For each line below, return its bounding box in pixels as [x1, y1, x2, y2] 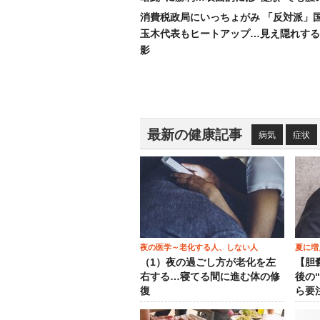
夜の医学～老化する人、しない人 [140, 243, 258, 251]
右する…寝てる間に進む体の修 [140, 271, 280, 282]
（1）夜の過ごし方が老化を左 [140, 257, 276, 268]
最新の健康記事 [147, 127, 242, 142]
